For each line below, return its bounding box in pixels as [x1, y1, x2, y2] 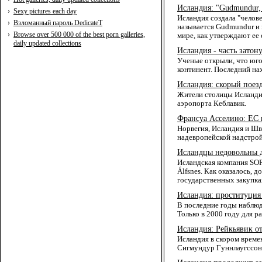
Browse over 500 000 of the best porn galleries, [13, 30, 145, 39]
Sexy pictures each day [13, 6, 77, 15]
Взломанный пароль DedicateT [13, 18, 102, 27]
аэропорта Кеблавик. [177, 99, 246, 108]
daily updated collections [13, 39, 81, 47]
